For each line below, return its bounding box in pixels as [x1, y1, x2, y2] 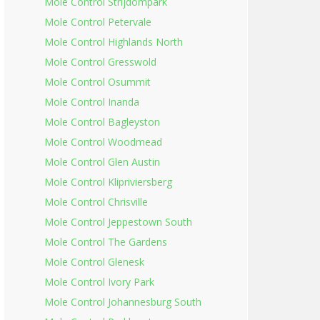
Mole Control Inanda [44, 95, 139, 109]
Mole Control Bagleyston [44, 115, 160, 129]
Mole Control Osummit [44, 75, 151, 89]
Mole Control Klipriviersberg [44, 175, 172, 189]
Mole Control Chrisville [44, 195, 148, 209]
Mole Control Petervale [44, 15, 151, 29]
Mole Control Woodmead [44, 135, 162, 149]
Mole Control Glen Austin [44, 155, 160, 169]
